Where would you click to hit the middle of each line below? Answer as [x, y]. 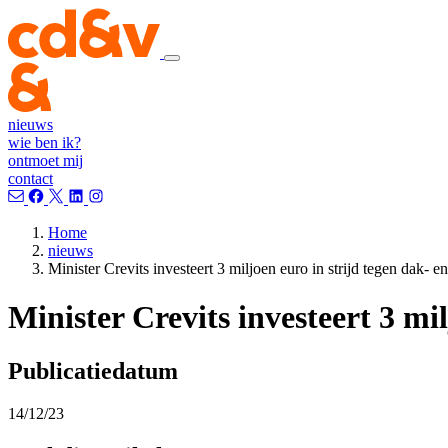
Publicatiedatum [93, 370]
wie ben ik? [44, 142]
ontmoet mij [45, 160]
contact [30, 178]
